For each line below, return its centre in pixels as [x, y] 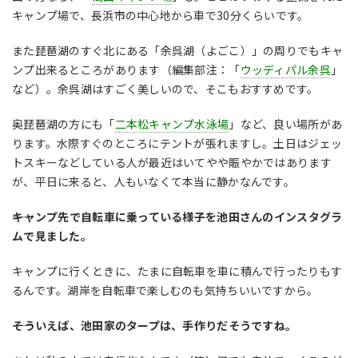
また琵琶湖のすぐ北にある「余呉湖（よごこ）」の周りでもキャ [178, 50]
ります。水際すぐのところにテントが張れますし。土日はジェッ [177, 143]
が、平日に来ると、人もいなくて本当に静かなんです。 [153, 181]
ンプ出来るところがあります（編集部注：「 [126, 69]
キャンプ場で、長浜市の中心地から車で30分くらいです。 [161, 15]
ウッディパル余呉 [285, 69]
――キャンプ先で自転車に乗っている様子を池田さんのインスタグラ [177, 216]
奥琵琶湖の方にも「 [64, 123]
